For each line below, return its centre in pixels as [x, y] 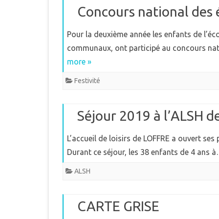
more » [79, 62]
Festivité [87, 81]
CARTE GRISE [118, 206]
